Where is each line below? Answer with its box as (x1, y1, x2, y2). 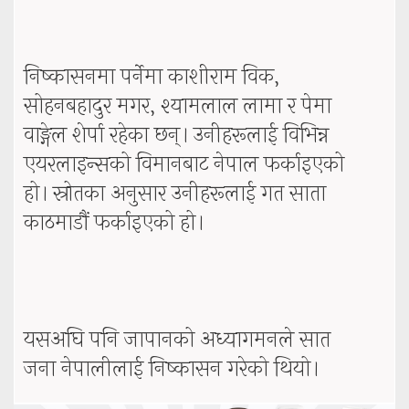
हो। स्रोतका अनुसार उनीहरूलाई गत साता (24, 177, 326, 212)
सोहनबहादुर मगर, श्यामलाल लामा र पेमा (24, 89, 331, 124)
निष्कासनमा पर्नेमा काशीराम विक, (24, 60, 279, 95)
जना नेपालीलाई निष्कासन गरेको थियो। (24, 352, 319, 387)
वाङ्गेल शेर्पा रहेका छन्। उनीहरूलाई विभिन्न (24, 119, 329, 153)
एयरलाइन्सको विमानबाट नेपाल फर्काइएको (24, 148, 344, 183)
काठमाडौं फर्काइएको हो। (24, 206, 204, 241)
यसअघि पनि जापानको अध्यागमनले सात (24, 323, 330, 358)
